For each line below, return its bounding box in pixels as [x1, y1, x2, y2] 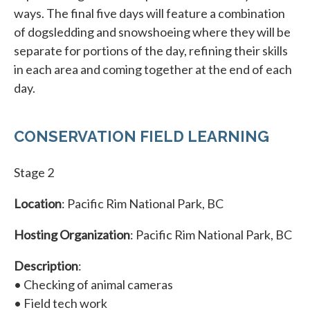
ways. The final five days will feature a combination [14, 5, 285, 21]
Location [14, 195, 62, 211]
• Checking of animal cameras [14, 276, 173, 292]
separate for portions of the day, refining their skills [14, 42, 288, 58]
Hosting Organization [14, 226, 130, 242]
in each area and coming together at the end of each [14, 61, 292, 77]
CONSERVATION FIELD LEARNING [14, 127, 269, 145]
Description [14, 257, 78, 273]
